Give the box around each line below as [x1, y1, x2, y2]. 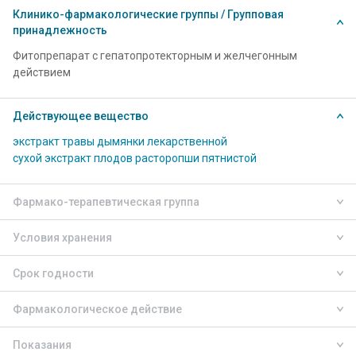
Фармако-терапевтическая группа [13, 195, 199, 208]
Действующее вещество [13, 110, 149, 122]
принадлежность [13, 24, 107, 37]
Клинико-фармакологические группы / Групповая [13, 8, 284, 21]
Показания [13, 339, 72, 351]
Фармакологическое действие [13, 303, 182, 315]
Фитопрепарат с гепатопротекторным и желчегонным [13, 49, 297, 62]
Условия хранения [13, 231, 112, 244]
